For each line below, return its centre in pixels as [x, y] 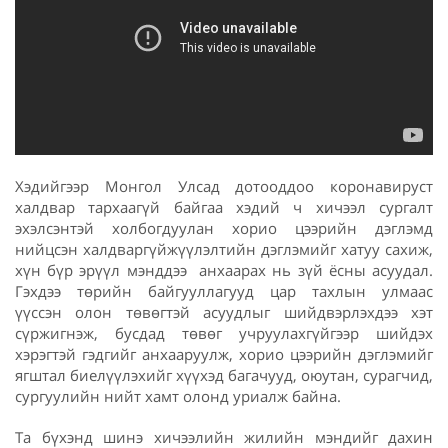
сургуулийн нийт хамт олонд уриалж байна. [178, 395]
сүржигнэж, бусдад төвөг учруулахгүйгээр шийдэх [224, 332]
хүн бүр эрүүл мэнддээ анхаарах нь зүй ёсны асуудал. [224, 269]
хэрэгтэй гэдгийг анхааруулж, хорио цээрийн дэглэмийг [224, 353]
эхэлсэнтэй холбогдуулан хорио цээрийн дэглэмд [224, 227]
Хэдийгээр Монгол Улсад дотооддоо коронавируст [224, 185]
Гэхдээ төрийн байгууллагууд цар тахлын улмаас [224, 290]
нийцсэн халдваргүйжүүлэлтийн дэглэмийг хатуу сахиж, [224, 248]
